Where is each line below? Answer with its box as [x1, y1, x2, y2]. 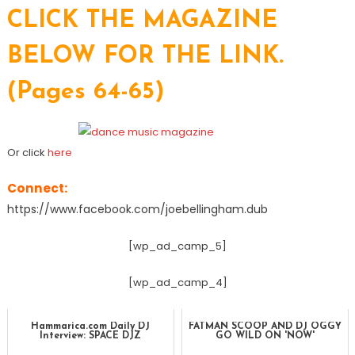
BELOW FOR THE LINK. [6, 44, 284, 69]
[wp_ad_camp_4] [128, 274, 227, 290]
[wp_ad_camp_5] [128, 238, 227, 254]
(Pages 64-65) [6, 79, 164, 105]
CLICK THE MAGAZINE [6, 8, 277, 33]
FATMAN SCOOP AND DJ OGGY [189, 321, 342, 331]
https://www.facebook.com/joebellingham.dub [6, 200, 268, 217]
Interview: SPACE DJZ [40, 330, 142, 341]
